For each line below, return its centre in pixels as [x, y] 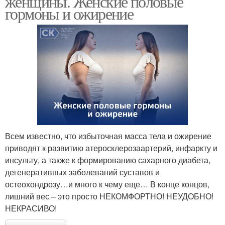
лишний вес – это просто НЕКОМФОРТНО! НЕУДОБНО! [109, 196]
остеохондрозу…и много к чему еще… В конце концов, [107, 184]
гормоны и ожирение [69, 13]
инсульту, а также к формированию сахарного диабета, [108, 160]
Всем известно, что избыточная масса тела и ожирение [108, 136]
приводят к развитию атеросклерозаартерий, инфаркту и [111, 148]
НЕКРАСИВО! [31, 208]
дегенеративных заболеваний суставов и [82, 172]
